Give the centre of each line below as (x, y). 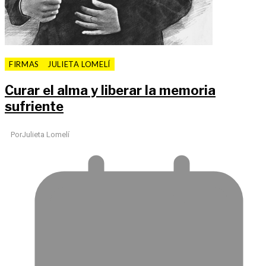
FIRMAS (24, 64)
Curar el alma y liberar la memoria (110, 91)
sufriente (34, 107)
